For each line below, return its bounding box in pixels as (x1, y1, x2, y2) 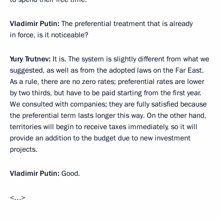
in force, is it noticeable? (10, 30, 88, 40)
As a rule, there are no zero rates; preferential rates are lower (10, 77, 204, 87)
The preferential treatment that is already (59, 19, 192, 29)
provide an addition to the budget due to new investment (10, 133, 191, 143)
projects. (10, 144, 37, 155)
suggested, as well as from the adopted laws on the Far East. (10, 65, 204, 76)
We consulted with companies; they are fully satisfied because (10, 99, 207, 110)
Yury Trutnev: (10, 54, 51, 64)
